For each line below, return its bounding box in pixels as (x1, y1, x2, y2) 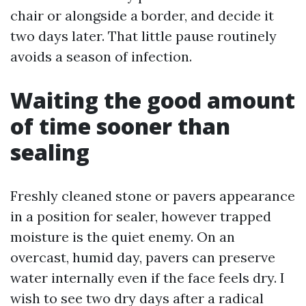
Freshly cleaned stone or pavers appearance (10, 187, 295, 204)
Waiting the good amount (10, 85, 295, 115)
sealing (10, 137, 89, 167)
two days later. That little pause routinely (10, 27, 277, 44)
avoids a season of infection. (10, 48, 192, 65)
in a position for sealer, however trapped (10, 208, 271, 225)
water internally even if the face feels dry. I (10, 269, 285, 286)
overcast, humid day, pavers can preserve (10, 249, 275, 266)
